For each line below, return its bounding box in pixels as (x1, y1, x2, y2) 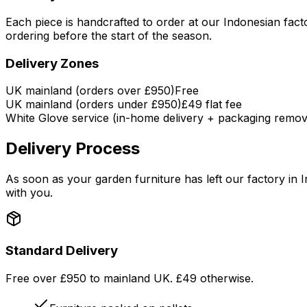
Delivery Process (5, 138, 140, 159)
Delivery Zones (5, 55, 99, 71)
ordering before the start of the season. (5, 28, 212, 42)
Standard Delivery (5, 242, 118, 258)
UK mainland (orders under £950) (5, 97, 182, 112)
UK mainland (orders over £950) (5, 84, 175, 98)
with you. (5, 186, 53, 200)
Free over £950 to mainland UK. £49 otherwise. (5, 271, 254, 285)
